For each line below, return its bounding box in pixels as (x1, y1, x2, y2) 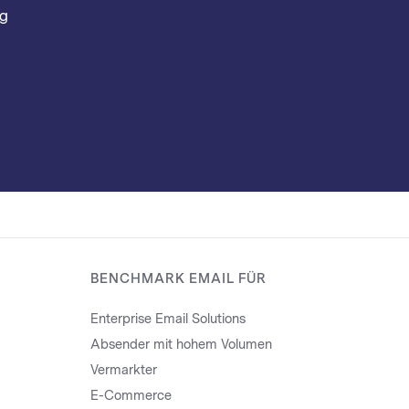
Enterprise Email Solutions (89, 311, 246, 327)
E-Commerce (89, 388, 172, 404)
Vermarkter (89, 362, 157, 378)
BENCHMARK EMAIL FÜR (89, 271, 267, 287)
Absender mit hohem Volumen (89, 337, 272, 352)
